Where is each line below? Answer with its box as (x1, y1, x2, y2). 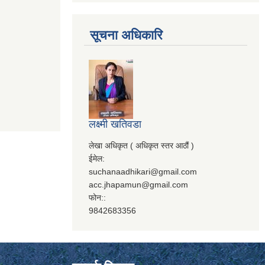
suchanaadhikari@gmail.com (89, 167, 197, 177)
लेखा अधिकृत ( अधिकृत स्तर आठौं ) (89, 141, 194, 151)
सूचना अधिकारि (90, 28, 163, 43)
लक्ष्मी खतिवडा (89, 118, 141, 131)
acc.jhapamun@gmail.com (89, 180, 188, 190)
